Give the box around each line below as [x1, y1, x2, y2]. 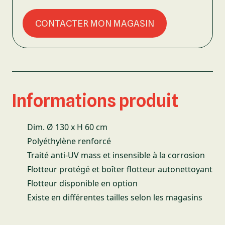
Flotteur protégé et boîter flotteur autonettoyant [27, 164, 212, 175]
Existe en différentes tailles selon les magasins [27, 192, 202, 203]
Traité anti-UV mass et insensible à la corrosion [27, 150, 205, 161]
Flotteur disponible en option [27, 178, 138, 189]
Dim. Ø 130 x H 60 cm [27, 122, 107, 133]
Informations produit [12, 90, 178, 111]
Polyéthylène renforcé [27, 136, 111, 147]
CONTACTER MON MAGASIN [35, 18, 154, 29]
